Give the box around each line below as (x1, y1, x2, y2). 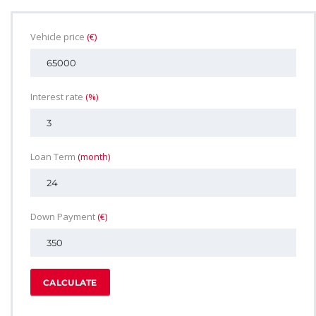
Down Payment (30, 209, 97, 223)
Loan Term (30, 150, 78, 163)
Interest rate (30, 90, 85, 103)
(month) (78, 150, 110, 163)
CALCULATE (43, 276, 97, 288)
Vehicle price (30, 30, 87, 43)
